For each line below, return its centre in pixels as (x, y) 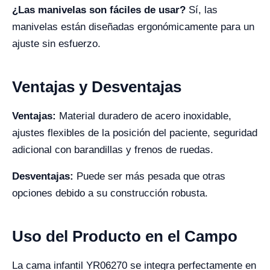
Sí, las (202, 10)
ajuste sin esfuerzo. (56, 44)
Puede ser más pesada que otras (149, 176)
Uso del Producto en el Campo (125, 236)
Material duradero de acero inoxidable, (144, 116)
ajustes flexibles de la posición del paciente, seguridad (135, 133)
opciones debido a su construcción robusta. (110, 193)
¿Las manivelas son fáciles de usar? (99, 10)
